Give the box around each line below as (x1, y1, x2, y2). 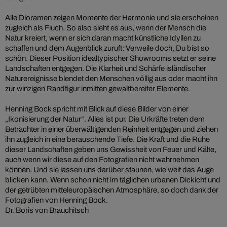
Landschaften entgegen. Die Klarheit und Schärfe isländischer (5, 64, 206, 73)
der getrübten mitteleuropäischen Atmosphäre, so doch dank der (5, 186, 218, 195)
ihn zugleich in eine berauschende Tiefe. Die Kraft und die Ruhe (5, 135, 210, 144)
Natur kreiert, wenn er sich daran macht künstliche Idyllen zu (5, 34, 201, 43)
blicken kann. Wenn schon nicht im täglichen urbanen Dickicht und (5, 176, 220, 184)
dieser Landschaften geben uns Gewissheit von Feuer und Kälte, (5, 145, 216, 154)
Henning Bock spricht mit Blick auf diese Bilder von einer (5, 105, 188, 113)
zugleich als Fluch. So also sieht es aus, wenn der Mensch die (5, 24, 206, 32)
